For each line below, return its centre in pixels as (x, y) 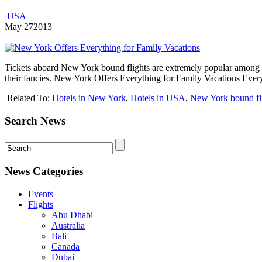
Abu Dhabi (72, 215)
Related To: (30, 98)
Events (41, 194)
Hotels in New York (89, 98)
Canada (65, 247)
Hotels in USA (158, 98)
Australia (68, 226)
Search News (35, 121)
